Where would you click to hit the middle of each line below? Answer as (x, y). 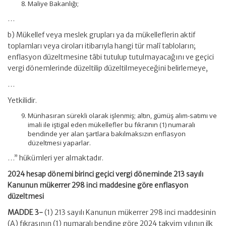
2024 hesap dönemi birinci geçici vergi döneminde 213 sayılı (105, 174)
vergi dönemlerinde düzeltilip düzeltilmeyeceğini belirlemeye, (108, 68)
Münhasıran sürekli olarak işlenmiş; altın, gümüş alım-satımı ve (122, 116)
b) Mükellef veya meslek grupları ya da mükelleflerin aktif (101, 35)
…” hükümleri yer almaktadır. (55, 158)
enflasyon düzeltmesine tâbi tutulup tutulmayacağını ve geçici (111, 57)
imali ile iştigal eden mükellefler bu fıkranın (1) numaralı (111, 125)
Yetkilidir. (22, 100)
